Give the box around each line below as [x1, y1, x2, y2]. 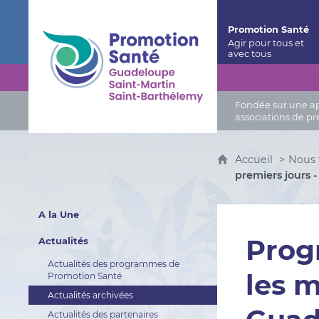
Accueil [235, 153, 276, 166]
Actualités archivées [47, 290, 133, 300]
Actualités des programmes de [47, 258, 179, 269]
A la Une [38, 209, 79, 220]
